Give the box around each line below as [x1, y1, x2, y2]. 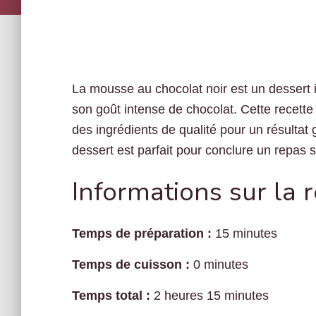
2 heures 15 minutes [150, 288, 269, 303]
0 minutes [190, 257, 248, 272]
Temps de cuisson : [72, 257, 190, 272]
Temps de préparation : [72, 226, 212, 241]
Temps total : [72, 288, 150, 303]
